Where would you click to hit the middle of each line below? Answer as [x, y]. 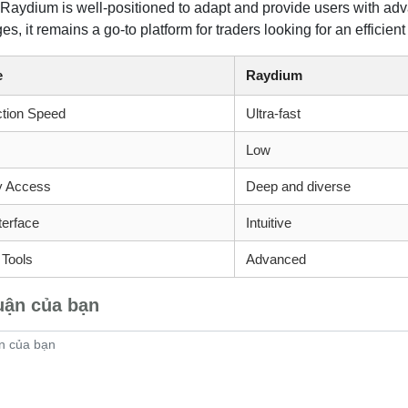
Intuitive [269, 223]
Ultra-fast [274, 113]
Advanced [276, 259]
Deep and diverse [299, 186]
